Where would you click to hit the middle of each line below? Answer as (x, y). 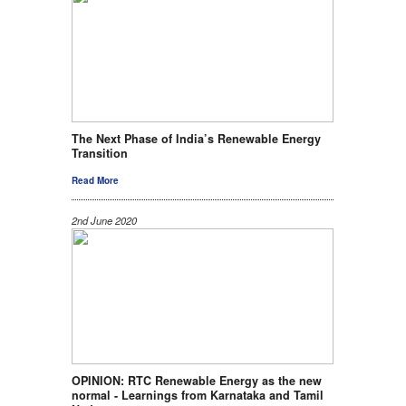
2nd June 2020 (104, 221)
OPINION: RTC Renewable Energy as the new (197, 381)
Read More (95, 180)
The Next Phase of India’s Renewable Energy (196, 138)
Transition (100, 153)
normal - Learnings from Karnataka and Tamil (198, 396)
